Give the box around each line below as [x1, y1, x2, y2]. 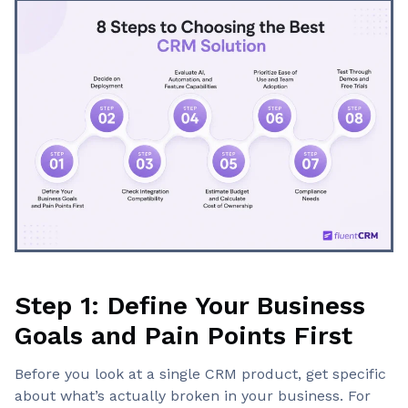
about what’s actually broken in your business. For [15, 386, 371, 404]
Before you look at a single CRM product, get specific [15, 364, 386, 382]
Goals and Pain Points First [15, 320, 352, 351]
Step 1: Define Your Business [15, 290, 365, 321]
